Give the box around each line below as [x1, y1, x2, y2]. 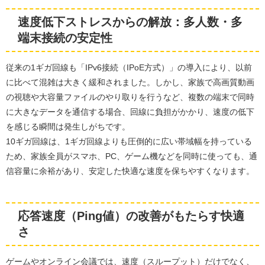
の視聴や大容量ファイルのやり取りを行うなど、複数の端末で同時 [6, 92, 254, 102]
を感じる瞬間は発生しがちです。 [6, 122, 130, 132]
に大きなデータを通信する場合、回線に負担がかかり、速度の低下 [6, 107, 254, 117]
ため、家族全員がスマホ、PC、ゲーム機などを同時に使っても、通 [6, 151, 257, 161]
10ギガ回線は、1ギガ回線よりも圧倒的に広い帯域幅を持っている [6, 137, 252, 147]
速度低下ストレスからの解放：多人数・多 [18, 15, 243, 29]
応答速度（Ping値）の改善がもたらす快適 [18, 209, 244, 223]
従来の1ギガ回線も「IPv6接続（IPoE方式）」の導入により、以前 [6, 63, 252, 73]
